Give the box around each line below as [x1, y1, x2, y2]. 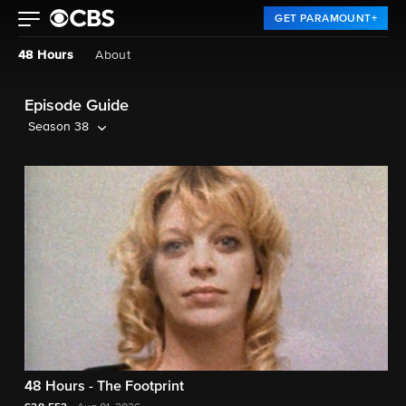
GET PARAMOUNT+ [275, 14, 377, 24]
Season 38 [28, 121, 89, 133]
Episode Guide [24, 98, 129, 114]
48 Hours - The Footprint [24, 379, 184, 394]
